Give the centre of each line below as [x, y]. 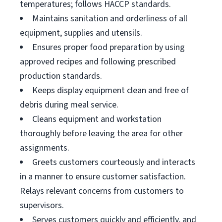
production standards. [61, 76]
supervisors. [42, 205]
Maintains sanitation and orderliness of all [110, 19]
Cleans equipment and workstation [97, 119]
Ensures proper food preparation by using [109, 47]
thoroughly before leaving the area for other [101, 134]
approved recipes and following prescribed [98, 62]
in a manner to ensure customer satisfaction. [103, 177]
